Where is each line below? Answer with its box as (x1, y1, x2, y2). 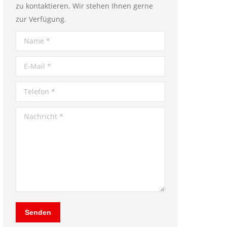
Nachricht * (16, 108, 55, 118)
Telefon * (16, 83, 47, 93)
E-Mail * (16, 58, 43, 67)
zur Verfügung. (16, 14, 66, 24)
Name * (16, 32, 42, 42)
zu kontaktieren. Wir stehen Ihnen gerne (16, 1, 153, 11)
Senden (25, 208, 51, 216)
